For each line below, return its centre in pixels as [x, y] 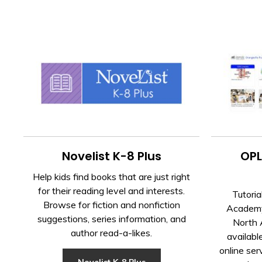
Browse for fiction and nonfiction [111, 204]
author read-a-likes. [112, 232]
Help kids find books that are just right [112, 176]
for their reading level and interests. [112, 190]
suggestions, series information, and [111, 218]
